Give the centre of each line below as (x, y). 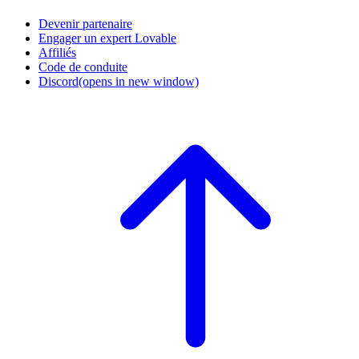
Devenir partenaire (85, 23)
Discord (58, 81)
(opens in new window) (139, 81)
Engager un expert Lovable (107, 38)
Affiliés (57, 52)
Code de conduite (83, 67)
